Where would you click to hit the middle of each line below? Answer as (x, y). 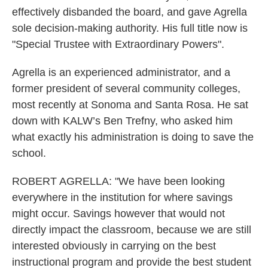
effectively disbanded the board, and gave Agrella (130, 12)
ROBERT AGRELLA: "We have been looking (118, 182)
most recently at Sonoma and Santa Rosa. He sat (130, 105)
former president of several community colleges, (126, 89)
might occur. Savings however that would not (118, 214)
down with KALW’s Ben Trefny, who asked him (122, 121)
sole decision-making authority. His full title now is (130, 28)
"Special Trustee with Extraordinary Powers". (118, 45)
